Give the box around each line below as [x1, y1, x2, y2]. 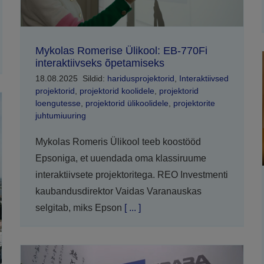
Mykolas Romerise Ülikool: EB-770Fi [35, 44, 207, 57]
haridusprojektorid [107, 73, 174, 83]
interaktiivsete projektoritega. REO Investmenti [35, 169, 228, 180]
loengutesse [35, 98, 81, 108]
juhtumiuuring [35, 110, 86, 120]
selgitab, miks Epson [35, 202, 122, 213]
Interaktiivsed [179, 73, 229, 83]
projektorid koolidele [79, 85, 154, 95]
